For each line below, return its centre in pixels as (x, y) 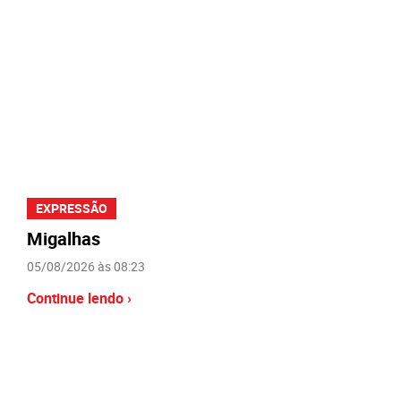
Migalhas (64, 238)
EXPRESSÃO (72, 208)
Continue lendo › (79, 298)
